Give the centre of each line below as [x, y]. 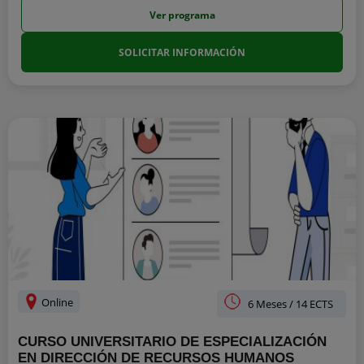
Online [56, 302]
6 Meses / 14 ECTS [290, 304]
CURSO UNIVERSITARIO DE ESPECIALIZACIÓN [172, 342]
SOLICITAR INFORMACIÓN [182, 52]
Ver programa [182, 15]
